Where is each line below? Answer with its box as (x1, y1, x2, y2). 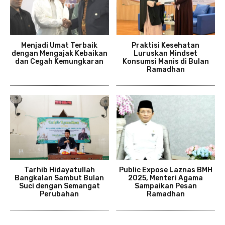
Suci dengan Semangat (19, 182, 100, 191)
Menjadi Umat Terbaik (21, 41, 98, 50)
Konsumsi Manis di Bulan (122, 57, 209, 66)
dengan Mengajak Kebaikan (11, 49, 107, 58)
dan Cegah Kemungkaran (15, 57, 104, 66)
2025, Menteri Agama (128, 174, 203, 183)
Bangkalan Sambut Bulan (15, 174, 104, 183)
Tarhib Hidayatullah (24, 166, 95, 175)
